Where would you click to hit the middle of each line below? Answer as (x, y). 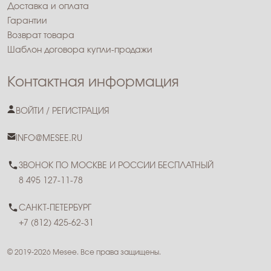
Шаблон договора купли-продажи (80, 51)
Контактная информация (93, 83)
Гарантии (27, 21)
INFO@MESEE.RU (49, 139)
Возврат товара (41, 36)
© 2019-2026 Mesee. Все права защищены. (84, 253)
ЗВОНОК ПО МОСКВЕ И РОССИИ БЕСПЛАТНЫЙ (116, 166)
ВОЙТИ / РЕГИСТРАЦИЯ (63, 112)
